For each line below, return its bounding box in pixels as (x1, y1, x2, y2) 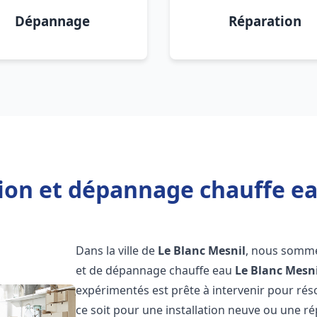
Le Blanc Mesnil (158, 243, 246, 258)
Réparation (228, 12, 301, 30)
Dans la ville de (76, 243, 158, 258)
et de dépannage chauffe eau (76, 263, 236, 278)
